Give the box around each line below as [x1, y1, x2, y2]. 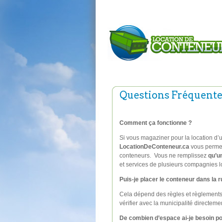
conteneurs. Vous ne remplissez [119, 152, 208, 159]
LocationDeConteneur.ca [119, 143, 189, 150]
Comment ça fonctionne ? [119, 119, 192, 126]
